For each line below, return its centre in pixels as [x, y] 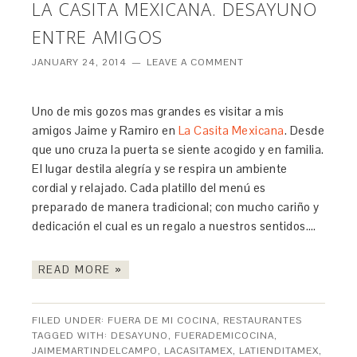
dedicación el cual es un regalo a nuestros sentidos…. [176, 226]
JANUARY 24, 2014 [80, 62]
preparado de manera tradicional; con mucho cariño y [176, 206]
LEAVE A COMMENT [196, 62]
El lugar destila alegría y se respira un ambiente [160, 168]
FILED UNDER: [70, 320]
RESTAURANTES [263, 320]
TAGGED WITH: [72, 335]
